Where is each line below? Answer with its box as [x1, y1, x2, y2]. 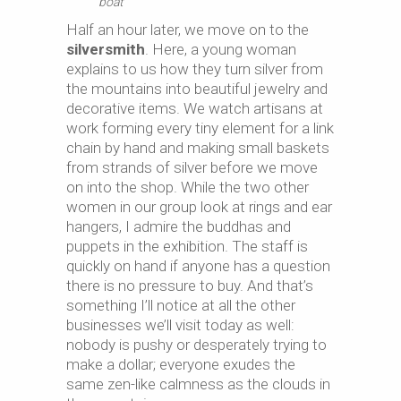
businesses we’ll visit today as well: [66, 315, 294, 334]
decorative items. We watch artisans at [66, 98, 323, 117]
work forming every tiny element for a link [66, 118, 334, 137]
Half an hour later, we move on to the [66, 20, 309, 38]
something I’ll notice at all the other [66, 295, 295, 314]
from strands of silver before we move [66, 158, 318, 176]
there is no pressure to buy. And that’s [66, 276, 313, 294]
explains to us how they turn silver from [66, 59, 323, 78]
